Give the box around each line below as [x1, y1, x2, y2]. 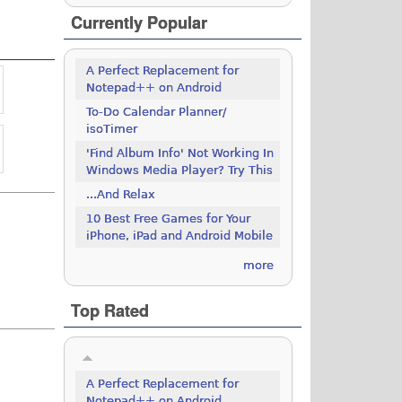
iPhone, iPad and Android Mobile [86, 229, 274, 243]
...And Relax [86, 188, 156, 202]
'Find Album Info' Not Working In [86, 146, 275, 161]
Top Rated [71, 299, 150, 323]
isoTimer [86, 122, 138, 136]
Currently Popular [71, 11, 208, 35]
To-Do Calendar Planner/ [86, 105, 227, 119]
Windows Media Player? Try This [86, 163, 274, 178]
